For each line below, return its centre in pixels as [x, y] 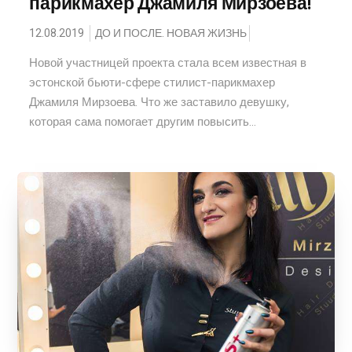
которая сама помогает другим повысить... [143, 122]
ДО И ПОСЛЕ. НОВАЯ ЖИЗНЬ [171, 33]
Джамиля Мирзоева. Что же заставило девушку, [159, 102]
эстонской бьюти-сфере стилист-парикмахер [152, 82]
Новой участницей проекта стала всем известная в [168, 63]
